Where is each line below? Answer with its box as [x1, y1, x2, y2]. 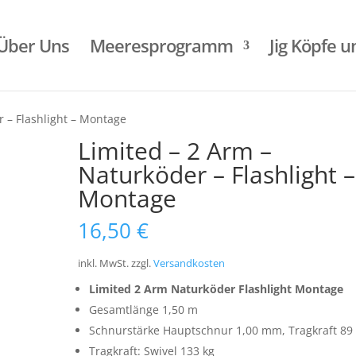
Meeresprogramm [89, 33, 233, 57]
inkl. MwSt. [78, 257, 130, 270]
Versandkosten [153, 257, 226, 270]
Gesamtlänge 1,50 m [89, 302, 199, 317]
